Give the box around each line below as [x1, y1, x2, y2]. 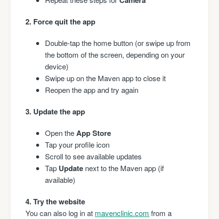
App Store [76, 127, 111, 138]
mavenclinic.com [95, 207, 150, 218]
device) [45, 61, 69, 71]
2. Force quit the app [25, 16, 96, 27]
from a [149, 207, 172, 218]
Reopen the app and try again [45, 84, 139, 95]
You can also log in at [25, 207, 95, 218]
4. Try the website [25, 196, 86, 207]
